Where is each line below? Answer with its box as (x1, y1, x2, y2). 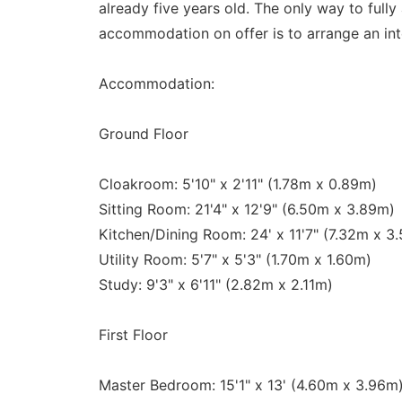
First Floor (98, 326, 168, 345)
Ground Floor (98, 125, 188, 144)
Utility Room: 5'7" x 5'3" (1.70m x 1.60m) (98, 250, 371, 269)
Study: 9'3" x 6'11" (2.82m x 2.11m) (98, 275, 333, 294)
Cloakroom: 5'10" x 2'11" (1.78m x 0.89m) (98, 175, 377, 194)
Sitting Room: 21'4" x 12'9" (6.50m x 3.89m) (98, 200, 395, 219)
